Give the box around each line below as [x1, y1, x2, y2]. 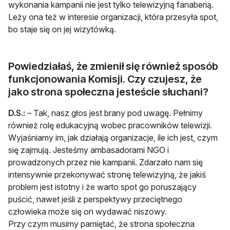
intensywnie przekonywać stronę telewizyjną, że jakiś [8, 169, 206, 180]
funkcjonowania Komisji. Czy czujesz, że [8, 72, 202, 85]
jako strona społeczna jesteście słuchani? [8, 85, 208, 98]
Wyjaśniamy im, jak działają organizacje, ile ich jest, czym [8, 132, 218, 143]
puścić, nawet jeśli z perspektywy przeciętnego [8, 194, 182, 204]
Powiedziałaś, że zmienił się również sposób [8, 60, 218, 72]
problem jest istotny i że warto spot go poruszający [8, 181, 197, 192]
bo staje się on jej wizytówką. [8, 24, 116, 34]
